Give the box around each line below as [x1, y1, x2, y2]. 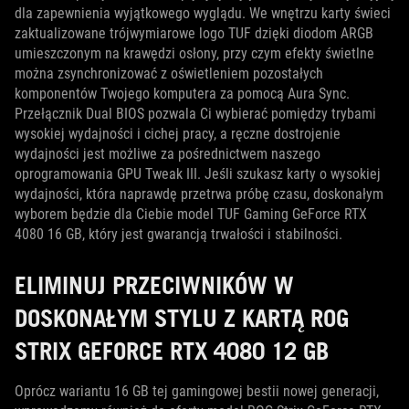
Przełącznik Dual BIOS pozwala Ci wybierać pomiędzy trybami [15, 104, 376, 122]
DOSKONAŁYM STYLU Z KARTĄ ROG [15, 302, 349, 332]
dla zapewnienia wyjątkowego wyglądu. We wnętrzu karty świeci [15, 4, 391, 22]
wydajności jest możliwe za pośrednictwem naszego [15, 144, 320, 163]
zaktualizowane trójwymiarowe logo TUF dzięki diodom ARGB [15, 24, 373, 42]
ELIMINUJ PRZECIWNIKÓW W [15, 269, 294, 299]
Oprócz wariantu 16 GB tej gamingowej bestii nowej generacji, [15, 382, 379, 400]
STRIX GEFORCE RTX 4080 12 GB [15, 335, 329, 365]
